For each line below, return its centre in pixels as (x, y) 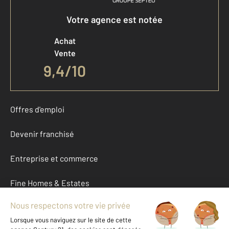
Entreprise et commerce (54, 158)
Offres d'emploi (37, 109)
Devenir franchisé (42, 134)
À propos (26, 208)
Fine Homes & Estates (50, 183)
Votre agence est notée (114, 20)
